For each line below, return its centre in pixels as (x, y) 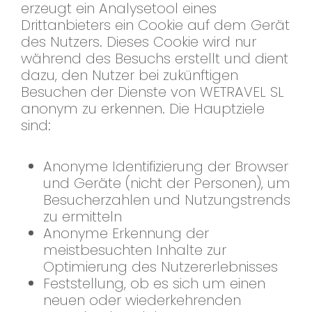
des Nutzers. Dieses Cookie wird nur (139, 42)
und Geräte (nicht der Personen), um (167, 184)
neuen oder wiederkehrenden (142, 301)
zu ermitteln (83, 217)
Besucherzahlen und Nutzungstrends (167, 200)
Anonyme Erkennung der (126, 234)
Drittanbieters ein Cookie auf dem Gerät (155, 25)
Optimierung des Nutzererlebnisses (161, 267)
